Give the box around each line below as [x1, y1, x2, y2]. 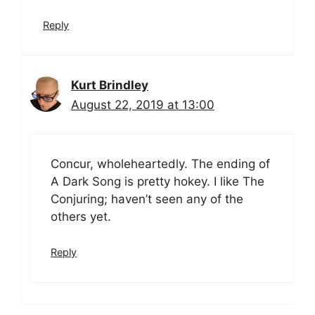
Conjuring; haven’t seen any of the [51, 191, 243, 206]
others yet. [51, 209, 111, 224]
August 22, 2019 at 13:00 [71, 98, 214, 112]
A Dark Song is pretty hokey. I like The [51, 174, 264, 188]
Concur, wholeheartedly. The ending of [51, 156, 270, 171]
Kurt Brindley [71, 78, 148, 93]
